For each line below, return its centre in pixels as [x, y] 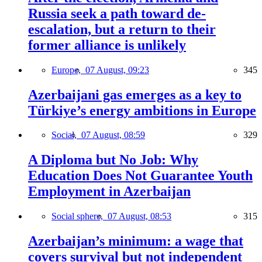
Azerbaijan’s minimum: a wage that [136, 241]
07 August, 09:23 [117, 70]
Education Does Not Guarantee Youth [140, 176]
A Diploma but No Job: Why [113, 160]
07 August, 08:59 [113, 135]
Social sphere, [80, 216]
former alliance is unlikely [107, 45]
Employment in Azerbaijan [109, 192]
